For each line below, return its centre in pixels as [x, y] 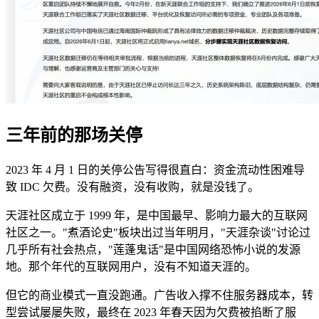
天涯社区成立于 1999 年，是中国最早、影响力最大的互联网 [157, 215]
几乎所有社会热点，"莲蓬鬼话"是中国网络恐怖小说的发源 [153, 250]
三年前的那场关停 [74, 136]
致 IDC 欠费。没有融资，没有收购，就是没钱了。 [132, 187]
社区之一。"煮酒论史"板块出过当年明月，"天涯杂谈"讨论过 [158, 232]
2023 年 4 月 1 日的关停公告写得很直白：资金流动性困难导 [155, 170]
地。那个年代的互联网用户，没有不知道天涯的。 [131, 267]
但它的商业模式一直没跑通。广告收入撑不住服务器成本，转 [159, 295]
